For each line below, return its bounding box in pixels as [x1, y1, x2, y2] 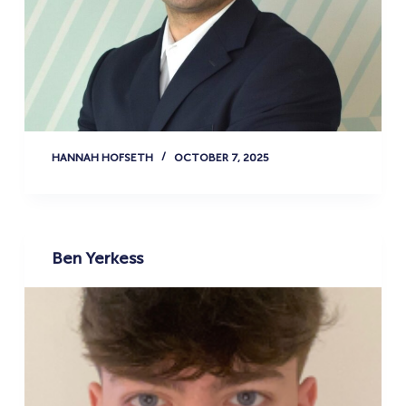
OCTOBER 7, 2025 [173, 151, 269, 165]
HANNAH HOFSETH [51, 151, 153, 165]
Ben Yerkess [51, 248, 143, 269]
